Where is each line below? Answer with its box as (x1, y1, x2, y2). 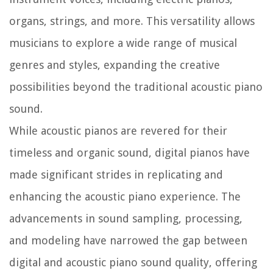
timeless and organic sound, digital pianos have (9, 146, 250, 160)
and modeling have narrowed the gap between (9, 234, 247, 247)
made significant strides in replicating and (9, 168, 223, 182)
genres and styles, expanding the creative (9, 58, 220, 72)
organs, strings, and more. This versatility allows (9, 15, 255, 28)
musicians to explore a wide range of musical (9, 37, 237, 50)
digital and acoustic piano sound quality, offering (9, 256, 257, 269)
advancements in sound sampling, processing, (9, 212, 243, 225)
